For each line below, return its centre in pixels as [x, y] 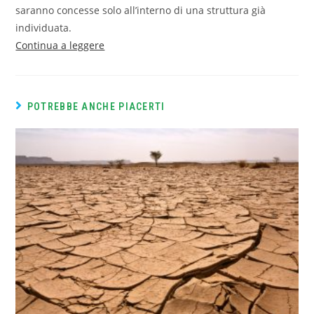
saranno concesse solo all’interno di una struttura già [141, 10]
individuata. [44, 28]
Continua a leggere [60, 45]
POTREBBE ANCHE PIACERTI [96, 107]
